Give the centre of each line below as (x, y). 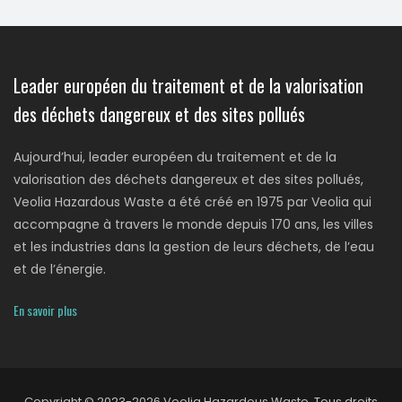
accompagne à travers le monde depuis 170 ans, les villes (193, 224)
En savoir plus (45, 310)
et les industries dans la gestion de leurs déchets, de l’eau (194, 246)
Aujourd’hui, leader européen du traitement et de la (175, 157)
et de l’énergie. (60, 269)
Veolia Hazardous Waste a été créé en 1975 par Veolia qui (192, 201)
